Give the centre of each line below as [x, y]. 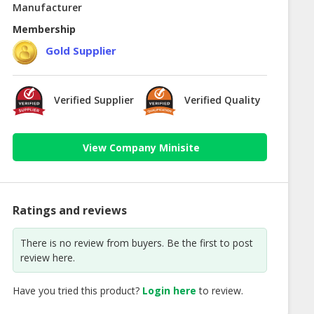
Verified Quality [223, 100]
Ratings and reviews [69, 211]
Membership [44, 29]
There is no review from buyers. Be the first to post [136, 243]
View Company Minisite [142, 147]
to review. [219, 291]
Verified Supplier [94, 100]
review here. [47, 258]
